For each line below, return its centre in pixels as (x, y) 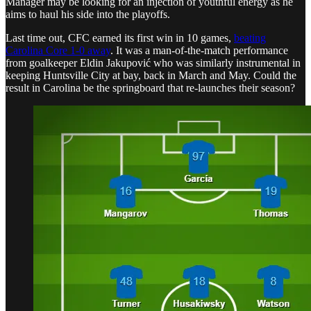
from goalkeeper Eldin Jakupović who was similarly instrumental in (153, 63)
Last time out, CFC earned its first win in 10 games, (120, 38)
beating (250, 38)
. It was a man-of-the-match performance (199, 51)
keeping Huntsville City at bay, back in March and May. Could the (151, 76)
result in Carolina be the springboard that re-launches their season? (150, 88)
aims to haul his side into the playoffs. (88, 15)
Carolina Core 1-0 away (58, 51)
